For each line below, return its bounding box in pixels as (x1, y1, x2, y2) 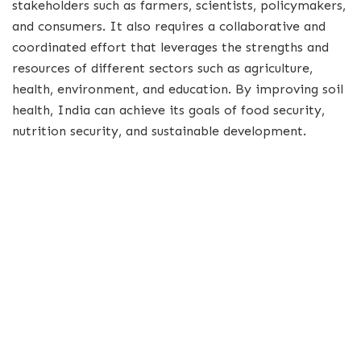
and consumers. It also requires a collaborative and (12, 18, 326, 34)
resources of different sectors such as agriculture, (12, 60, 313, 76)
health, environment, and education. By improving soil (12, 81, 343, 97)
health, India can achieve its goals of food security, (12, 102, 325, 118)
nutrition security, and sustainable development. (12, 122, 306, 139)
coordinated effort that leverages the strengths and (12, 39, 329, 55)
